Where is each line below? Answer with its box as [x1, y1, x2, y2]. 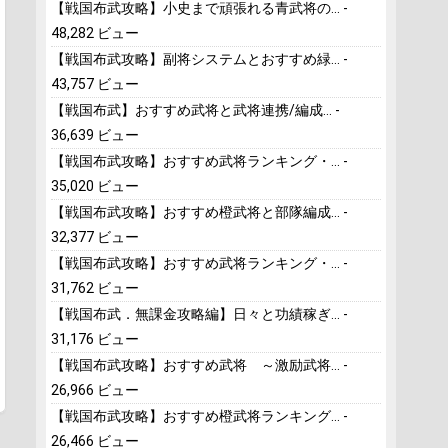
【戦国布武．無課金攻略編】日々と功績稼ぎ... [51, 306, 340, 322]
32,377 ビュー [51, 229, 139, 245]
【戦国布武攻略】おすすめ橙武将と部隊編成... [51, 204, 340, 220]
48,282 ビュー [51, 25, 139, 41]
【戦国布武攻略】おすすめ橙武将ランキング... [51, 408, 340, 424]
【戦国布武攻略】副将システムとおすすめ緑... [51, 51, 340, 67]
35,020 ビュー [51, 178, 139, 194]
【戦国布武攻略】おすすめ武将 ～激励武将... [51, 357, 340, 373]
